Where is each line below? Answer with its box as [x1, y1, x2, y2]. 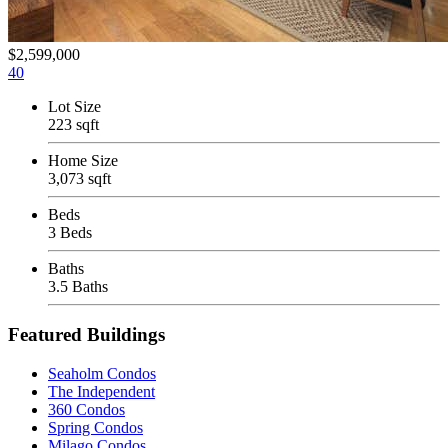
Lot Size [48, 97, 101, 115]
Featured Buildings [8, 324, 165, 346]
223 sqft [48, 115, 99, 133]
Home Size [48, 151, 118, 169]
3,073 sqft [48, 169, 111, 187]
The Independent [48, 383, 155, 401]
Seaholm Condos [48, 365, 156, 383]
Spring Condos [48, 419, 143, 437]
